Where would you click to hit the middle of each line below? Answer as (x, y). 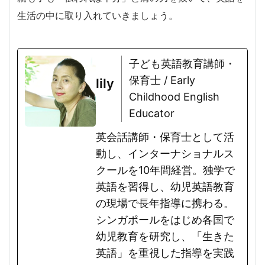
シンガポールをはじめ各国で (165, 219)
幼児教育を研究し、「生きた (165, 236)
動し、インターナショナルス (165, 153)
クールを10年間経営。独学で (165, 170)
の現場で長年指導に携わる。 (165, 203)
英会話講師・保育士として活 (165, 137)
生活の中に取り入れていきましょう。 (98, 15)
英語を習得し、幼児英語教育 (165, 186)
